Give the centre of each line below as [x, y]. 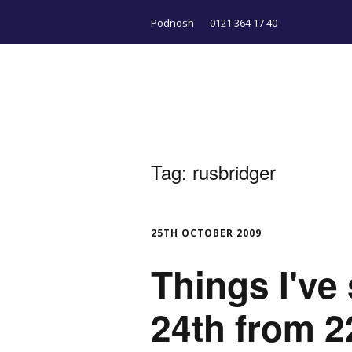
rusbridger [234, 172]
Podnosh [172, 22]
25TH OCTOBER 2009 [206, 233]
